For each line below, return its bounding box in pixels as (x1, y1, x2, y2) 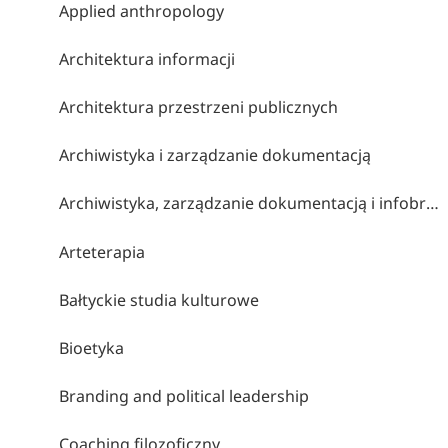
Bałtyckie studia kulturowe (58, 288, 259, 311)
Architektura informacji (58, 47, 235, 70)
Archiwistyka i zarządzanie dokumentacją (58, 144, 371, 167)
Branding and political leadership (58, 385, 309, 408)
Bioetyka (58, 337, 124, 360)
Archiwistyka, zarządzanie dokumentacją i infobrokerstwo (425, 192, 439, 215)
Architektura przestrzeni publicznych (58, 96, 338, 119)
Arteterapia (58, 240, 145, 263)
